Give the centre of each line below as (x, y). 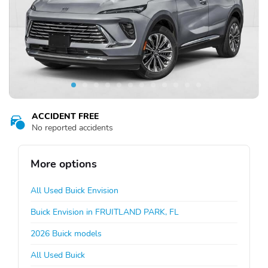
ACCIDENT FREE (65, 116)
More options (64, 164)
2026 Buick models (66, 233)
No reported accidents (72, 127)
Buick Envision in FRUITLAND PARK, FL (105, 212)
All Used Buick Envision (74, 190)
